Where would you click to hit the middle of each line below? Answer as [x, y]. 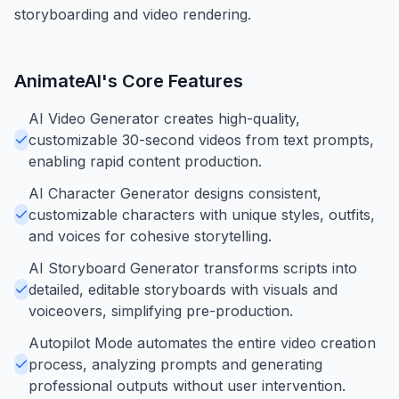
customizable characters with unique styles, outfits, [202, 214]
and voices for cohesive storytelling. [150, 236]
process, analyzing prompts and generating [175, 364]
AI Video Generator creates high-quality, [164, 118]
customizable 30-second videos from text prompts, [201, 139]
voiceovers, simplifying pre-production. [161, 310]
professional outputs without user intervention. [187, 385]
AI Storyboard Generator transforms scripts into [193, 268]
